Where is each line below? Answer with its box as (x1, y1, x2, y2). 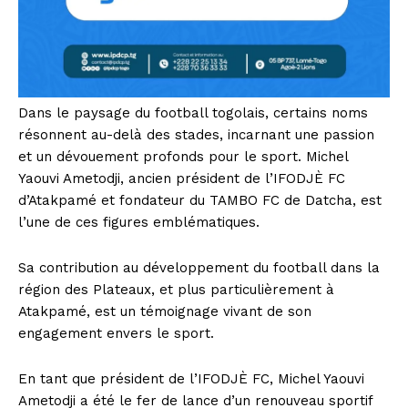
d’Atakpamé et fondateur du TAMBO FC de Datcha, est (18, 192, 382, 209)
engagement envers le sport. (18, 325, 214, 342)
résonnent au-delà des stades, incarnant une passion (18, 127, 374, 144)
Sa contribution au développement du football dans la (18, 260, 380, 277)
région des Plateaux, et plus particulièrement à (18, 281, 334, 299)
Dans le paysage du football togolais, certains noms (18, 105, 368, 122)
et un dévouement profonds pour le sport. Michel (18, 148, 348, 166)
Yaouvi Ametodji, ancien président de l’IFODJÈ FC (18, 170, 345, 188)
